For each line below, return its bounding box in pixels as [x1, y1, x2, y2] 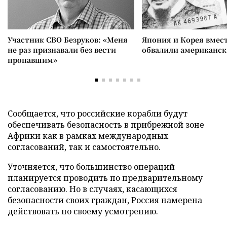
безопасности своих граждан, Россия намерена [8, 195, 202, 206]
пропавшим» [8, 55, 57, 65]
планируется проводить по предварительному [8, 172, 203, 183]
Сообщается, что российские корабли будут [8, 108, 187, 119]
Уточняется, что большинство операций [8, 161, 175, 172]
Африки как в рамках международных [8, 130, 168, 141]
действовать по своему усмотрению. [8, 206, 158, 217]
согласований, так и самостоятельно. [8, 141, 161, 153]
